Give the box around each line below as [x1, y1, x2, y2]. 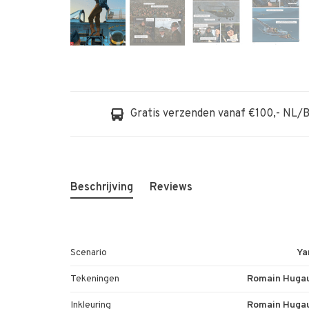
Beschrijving [70, 181, 133, 195]
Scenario [70, 247, 107, 259]
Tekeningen [70, 273, 119, 286]
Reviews [150, 181, 192, 195]
